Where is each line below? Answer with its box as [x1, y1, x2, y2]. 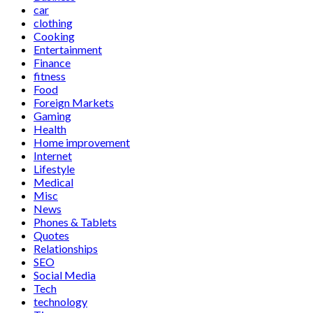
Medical [34, 175, 73, 189]
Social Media [34, 268, 96, 282]
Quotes [34, 228, 69, 242]
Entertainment [34, 42, 102, 56]
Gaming [34, 108, 71, 122]
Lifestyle [34, 161, 75, 175]
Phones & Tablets [34, 214, 117, 228]
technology [34, 294, 87, 308]
